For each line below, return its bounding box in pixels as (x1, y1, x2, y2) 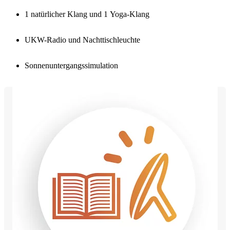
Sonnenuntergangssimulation (25, 61, 118, 70)
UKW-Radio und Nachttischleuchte (25, 35, 140, 44)
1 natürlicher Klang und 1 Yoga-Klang (25, 9, 149, 18)
